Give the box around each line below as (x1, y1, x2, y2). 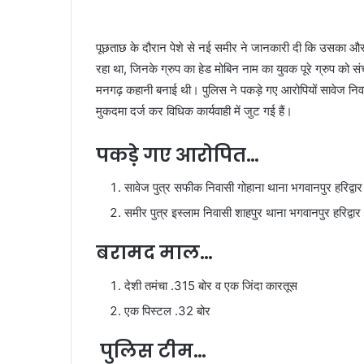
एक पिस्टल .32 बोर (124, 302, 210, 318)
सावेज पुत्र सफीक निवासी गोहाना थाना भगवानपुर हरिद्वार (124, 180, 362, 196)
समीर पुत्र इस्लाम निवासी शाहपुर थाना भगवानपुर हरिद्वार (124, 205, 361, 221)
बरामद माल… (96, 240, 213, 266)
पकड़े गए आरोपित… (96, 141, 259, 168)
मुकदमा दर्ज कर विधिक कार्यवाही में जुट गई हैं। (96, 102, 292, 119)
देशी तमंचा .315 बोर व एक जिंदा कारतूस (124, 277, 297, 293)
